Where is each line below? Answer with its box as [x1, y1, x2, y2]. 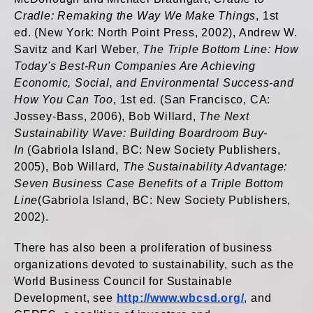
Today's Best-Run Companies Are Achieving [14, 60, 256, 72]
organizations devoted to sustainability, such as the [14, 259, 294, 270]
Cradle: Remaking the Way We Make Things [14, 10, 256, 22]
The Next [199, 110, 249, 122]
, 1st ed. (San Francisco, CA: [113, 94, 271, 105]
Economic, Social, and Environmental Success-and [14, 77, 294, 89]
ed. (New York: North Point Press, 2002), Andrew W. [14, 27, 298, 38]
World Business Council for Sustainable [14, 275, 233, 287]
